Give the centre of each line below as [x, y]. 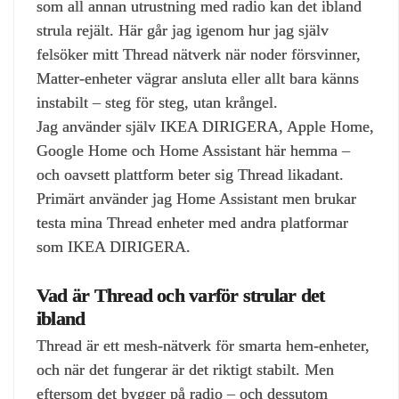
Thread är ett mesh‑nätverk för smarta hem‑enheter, [203, 345]
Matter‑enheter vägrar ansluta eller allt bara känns [198, 78]
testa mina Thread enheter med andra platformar [192, 223]
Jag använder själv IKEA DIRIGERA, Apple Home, [205, 126]
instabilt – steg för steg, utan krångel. [157, 102]
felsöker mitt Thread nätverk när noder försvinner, [199, 54]
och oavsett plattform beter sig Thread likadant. [190, 175]
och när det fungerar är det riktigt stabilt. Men [185, 369]
